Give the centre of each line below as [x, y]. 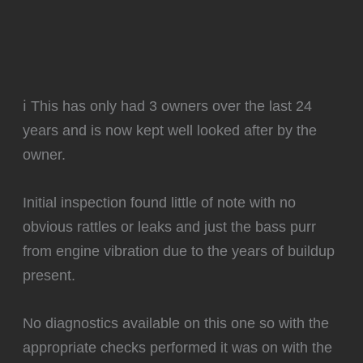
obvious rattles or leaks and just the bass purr [170, 226]
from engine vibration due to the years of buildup [179, 250]
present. [49, 275]
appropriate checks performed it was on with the [178, 347]
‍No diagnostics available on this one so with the [176, 323]
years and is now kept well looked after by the [170, 130]
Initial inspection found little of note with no [160, 202]
